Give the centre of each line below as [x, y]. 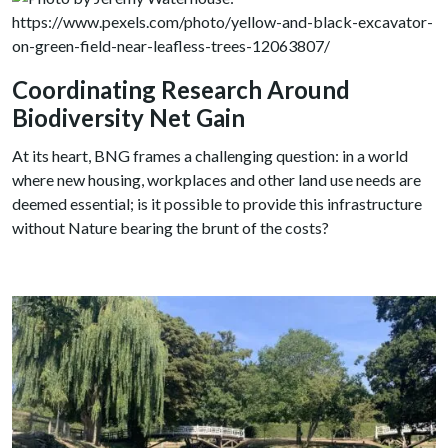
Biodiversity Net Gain [128, 117]
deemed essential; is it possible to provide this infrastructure [217, 203]
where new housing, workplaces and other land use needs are [216, 179]
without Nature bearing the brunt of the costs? [170, 227]
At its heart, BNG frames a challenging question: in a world [210, 155]
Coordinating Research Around [181, 89]
